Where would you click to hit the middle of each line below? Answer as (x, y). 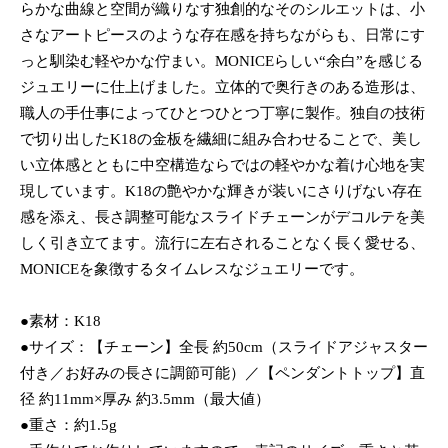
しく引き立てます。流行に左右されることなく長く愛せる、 (222, 242)
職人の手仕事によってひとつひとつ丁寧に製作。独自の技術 (222, 112)
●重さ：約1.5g (68, 424)
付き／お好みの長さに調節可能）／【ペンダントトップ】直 (222, 372)
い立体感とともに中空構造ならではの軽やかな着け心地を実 (222, 164)
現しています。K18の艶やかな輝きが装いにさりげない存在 (221, 190)
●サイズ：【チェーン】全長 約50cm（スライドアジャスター (224, 346)
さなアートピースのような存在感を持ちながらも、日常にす (222, 34)
